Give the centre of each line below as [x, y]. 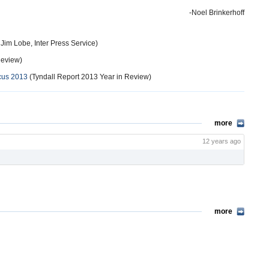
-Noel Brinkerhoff [217, 13]
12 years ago [222, 141]
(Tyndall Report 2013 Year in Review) [89, 77]
